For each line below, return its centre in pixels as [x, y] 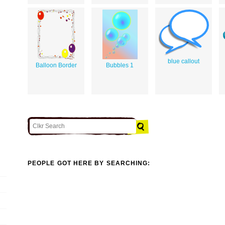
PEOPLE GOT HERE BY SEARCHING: [89, 163]
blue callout [184, 61]
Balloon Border [56, 65]
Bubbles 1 [120, 65]
